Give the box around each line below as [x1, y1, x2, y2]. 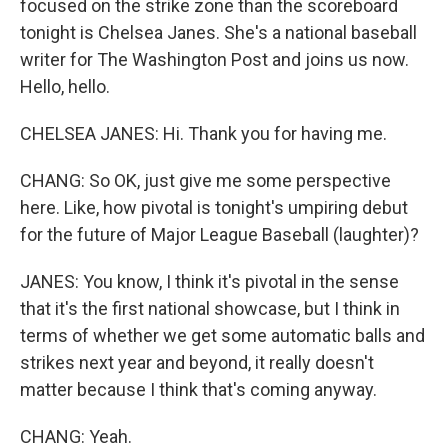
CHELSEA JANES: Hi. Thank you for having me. [20, 123, 387, 144]
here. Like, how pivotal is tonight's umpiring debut [20, 197, 408, 218]
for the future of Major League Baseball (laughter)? [20, 224, 419, 245]
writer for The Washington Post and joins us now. [20, 49, 409, 70]
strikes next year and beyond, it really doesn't [20, 352, 374, 373]
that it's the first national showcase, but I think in [20, 298, 400, 319]
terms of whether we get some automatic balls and [20, 325, 425, 346]
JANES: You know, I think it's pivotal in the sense [20, 271, 399, 292]
